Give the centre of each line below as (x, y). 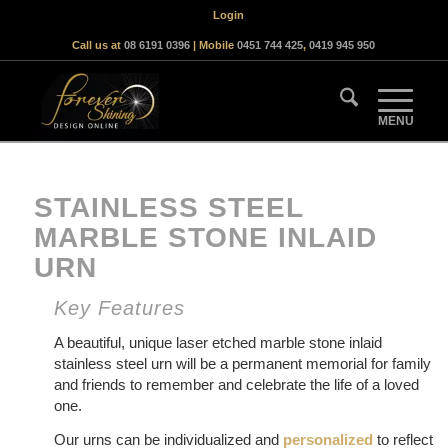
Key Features (119, 308)
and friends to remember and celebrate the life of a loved (236, 384)
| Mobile (214, 45)
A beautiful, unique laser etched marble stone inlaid (217, 342)
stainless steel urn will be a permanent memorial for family (242, 363)
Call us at (98, 45)
